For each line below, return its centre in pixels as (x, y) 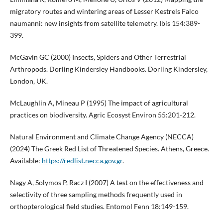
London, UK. (29, 81)
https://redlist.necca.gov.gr (82, 160)
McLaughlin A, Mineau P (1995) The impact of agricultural (99, 103)
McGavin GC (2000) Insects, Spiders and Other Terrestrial (98, 57)
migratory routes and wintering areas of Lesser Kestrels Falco (104, 11)
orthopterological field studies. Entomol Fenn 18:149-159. (99, 206)
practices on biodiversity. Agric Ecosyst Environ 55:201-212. (103, 114)
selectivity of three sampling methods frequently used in (96, 194)
